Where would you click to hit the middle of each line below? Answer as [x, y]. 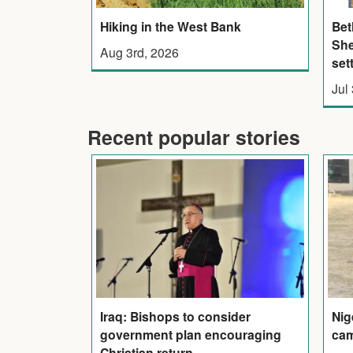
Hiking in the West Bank [170, 26]
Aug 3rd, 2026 [139, 52]
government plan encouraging [190, 334]
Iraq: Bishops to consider [175, 316]
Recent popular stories [194, 137]
